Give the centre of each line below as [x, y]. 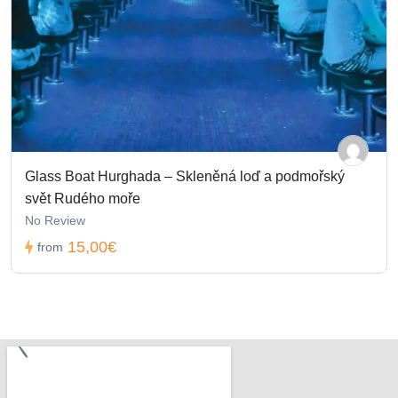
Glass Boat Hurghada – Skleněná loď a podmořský [185, 176]
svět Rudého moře [83, 198]
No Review [55, 220]
